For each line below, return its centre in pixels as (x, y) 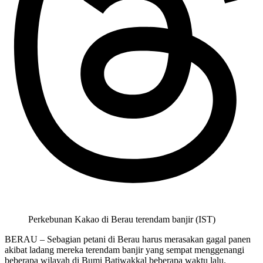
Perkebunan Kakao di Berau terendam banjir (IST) (122, 220)
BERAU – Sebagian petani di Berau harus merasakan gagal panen (128, 240)
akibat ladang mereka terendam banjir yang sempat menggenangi (124, 250)
